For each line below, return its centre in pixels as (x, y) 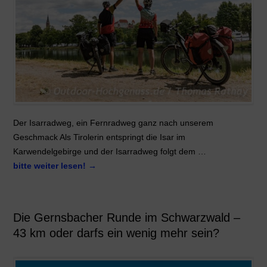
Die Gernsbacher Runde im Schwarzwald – (126, 218)
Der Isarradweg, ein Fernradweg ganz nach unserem (113, 122)
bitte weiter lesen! (50, 165)
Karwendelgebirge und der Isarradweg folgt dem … (109, 151)
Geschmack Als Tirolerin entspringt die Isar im (99, 137)
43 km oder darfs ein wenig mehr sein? (116, 233)
